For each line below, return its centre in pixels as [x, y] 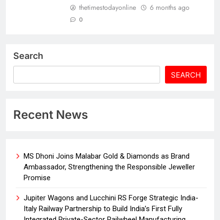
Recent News [51, 114]
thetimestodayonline [108, 7]
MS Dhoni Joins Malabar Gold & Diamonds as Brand [107, 156]
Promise [37, 178]
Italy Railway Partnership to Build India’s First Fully [103, 208]
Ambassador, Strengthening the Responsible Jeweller [109, 167]
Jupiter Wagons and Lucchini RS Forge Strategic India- [111, 198]
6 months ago [170, 7]
